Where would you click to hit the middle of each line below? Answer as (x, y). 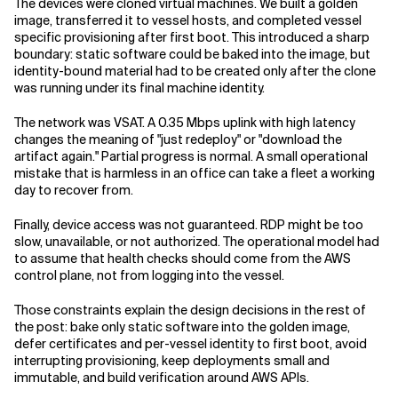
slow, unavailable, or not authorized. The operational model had (197, 242)
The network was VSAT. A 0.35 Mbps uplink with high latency (185, 123)
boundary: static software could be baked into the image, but (192, 54)
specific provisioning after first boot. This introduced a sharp (192, 37)
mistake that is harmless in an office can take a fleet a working (195, 173)
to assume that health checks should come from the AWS (183, 259)
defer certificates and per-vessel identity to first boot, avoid (191, 344)
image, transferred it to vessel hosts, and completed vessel (188, 20)
